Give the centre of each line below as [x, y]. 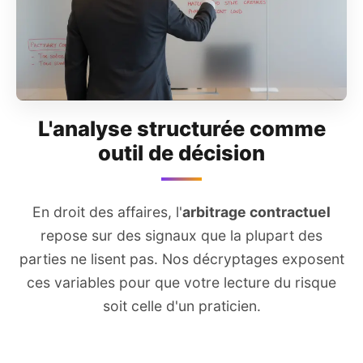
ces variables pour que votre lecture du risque [181, 282]
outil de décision [181, 152]
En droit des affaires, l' [107, 211]
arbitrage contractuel [256, 211]
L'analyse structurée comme [181, 128]
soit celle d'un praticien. [181, 305]
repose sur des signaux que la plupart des [181, 235]
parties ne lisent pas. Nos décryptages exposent [181, 258]
